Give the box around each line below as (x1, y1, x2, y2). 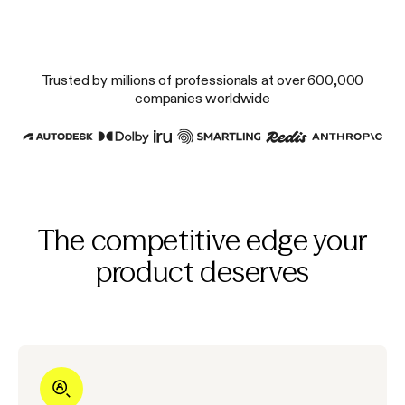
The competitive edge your (38, 222, 367, 259)
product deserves (96, 254, 309, 290)
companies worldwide (135, 90, 270, 105)
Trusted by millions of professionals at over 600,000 (41, 72, 364, 87)
